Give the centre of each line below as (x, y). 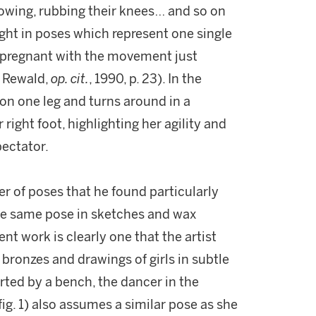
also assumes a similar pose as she (135, 305)
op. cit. (70, 79)
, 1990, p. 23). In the (145, 79)
